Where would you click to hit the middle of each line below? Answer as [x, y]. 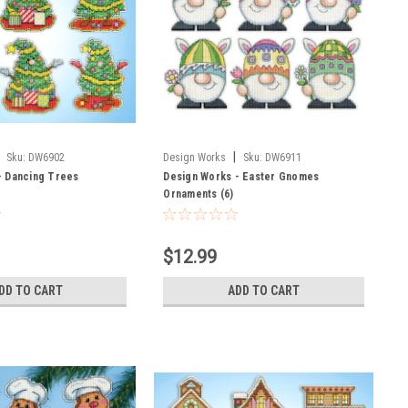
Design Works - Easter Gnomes [241, 176]
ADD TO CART [264, 290]
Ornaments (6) [199, 194]
